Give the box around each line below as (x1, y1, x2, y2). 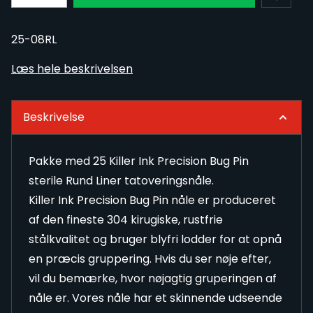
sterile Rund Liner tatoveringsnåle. (29, 173, 214, 189)
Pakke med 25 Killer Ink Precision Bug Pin (29, 153, 249, 170)
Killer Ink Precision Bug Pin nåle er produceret (29, 192, 276, 209)
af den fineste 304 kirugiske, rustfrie (29, 212, 223, 228)
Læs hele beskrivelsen (11, 61, 133, 78)
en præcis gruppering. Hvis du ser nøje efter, (29, 251, 271, 268)
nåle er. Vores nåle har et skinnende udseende (29, 290, 282, 307)
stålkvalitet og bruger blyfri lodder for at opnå (29, 231, 282, 248)
